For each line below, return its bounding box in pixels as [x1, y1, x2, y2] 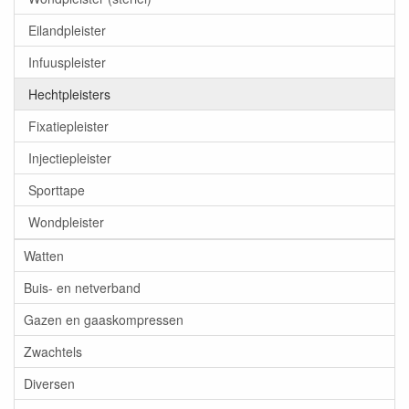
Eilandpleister [28, 21, 106, 40]
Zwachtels [24, 342, 82, 362]
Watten [24, 246, 64, 266]
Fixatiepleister [28, 117, 109, 136]
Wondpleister [28, 213, 104, 232]
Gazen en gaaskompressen [24, 310, 184, 330]
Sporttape [28, 181, 85, 200]
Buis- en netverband [24, 278, 141, 298]
